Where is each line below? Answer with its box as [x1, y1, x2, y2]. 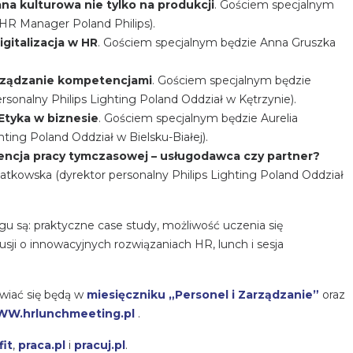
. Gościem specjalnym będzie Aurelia [98, 111, 298, 126]
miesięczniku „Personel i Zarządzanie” [87, 288, 319, 303]
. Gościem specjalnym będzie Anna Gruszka [98, 35, 336, 50]
